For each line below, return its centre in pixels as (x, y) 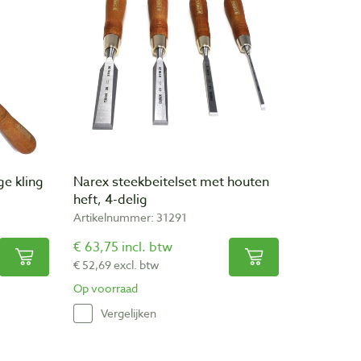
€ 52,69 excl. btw (116, 264)
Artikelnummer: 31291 (130, 217)
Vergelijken (129, 313)
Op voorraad (106, 288)
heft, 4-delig (110, 199)
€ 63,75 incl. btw (123, 247)
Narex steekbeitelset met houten (171, 182)
